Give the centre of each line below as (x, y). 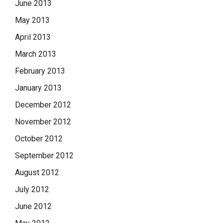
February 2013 (40, 71)
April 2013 (33, 37)
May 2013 (32, 20)
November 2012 (43, 122)
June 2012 (33, 207)
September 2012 (44, 156)
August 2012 (37, 173)
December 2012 (43, 105)
